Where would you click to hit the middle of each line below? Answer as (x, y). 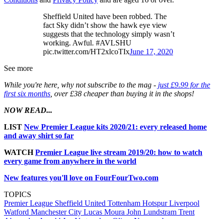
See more (18, 68)
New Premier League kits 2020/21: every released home (115, 127)
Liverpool (184, 203)
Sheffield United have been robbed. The (105, 16)
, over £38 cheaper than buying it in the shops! (122, 93)
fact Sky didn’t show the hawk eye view (105, 25)
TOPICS (18, 194)
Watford (17, 212)
